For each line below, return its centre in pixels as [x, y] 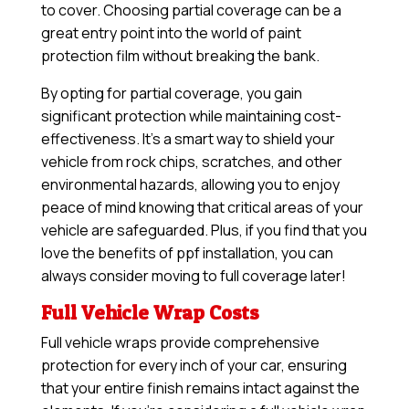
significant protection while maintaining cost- [191, 116]
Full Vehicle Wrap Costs [150, 313]
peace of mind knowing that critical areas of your [202, 208]
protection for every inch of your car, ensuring [194, 366]
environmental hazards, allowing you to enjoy [190, 185]
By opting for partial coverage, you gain [171, 94]
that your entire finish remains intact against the [200, 388]
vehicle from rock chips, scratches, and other [191, 162]
